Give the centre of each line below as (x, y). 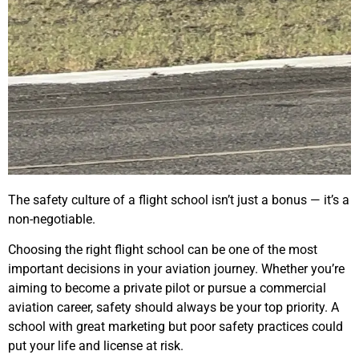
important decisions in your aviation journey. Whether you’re (176, 269)
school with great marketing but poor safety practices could (175, 327)
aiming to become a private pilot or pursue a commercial (167, 288)
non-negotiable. (52, 219)
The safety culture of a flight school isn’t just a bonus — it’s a (179, 200)
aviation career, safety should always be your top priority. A (173, 308)
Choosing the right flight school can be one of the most (163, 250)
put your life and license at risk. (96, 346)
